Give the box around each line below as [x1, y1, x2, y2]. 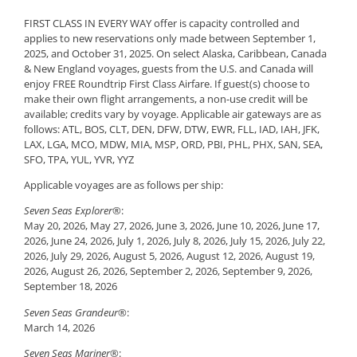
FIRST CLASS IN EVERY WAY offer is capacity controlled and [24, 15, 300, 30]
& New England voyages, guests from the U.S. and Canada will [24, 61, 313, 76]
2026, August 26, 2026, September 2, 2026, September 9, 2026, [24, 264, 312, 279]
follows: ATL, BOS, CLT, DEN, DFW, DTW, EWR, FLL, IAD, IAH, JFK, [24, 121, 320, 136]
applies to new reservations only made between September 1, [24, 30, 316, 45]
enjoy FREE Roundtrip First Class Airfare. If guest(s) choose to [24, 76, 310, 91]
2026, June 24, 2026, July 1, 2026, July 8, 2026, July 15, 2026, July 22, [24, 233, 325, 249]
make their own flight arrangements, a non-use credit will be [24, 91, 308, 106]
